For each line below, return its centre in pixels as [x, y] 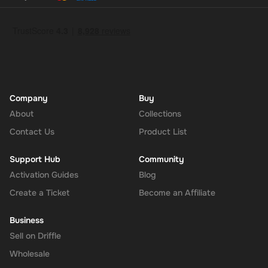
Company [29, 98]
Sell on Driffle [35, 235]
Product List [163, 131]
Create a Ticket [39, 192]
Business [27, 220]
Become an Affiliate [177, 192]
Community [162, 159]
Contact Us [32, 131]
